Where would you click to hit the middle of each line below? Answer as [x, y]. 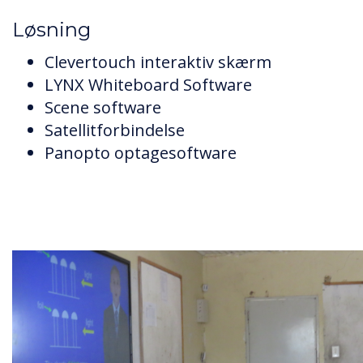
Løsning [51, 29]
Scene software [103, 107]
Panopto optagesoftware [141, 152]
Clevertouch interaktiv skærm [158, 62]
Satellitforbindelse [115, 130]
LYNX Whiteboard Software [148, 84]
